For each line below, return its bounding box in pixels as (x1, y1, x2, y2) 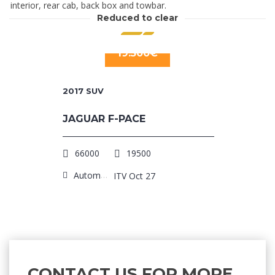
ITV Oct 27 (114, 169, 156, 182)
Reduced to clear (97, 12, 178, 24)
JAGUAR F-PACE (63, 113, 145, 125)
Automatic (74, 169, 101, 181)
